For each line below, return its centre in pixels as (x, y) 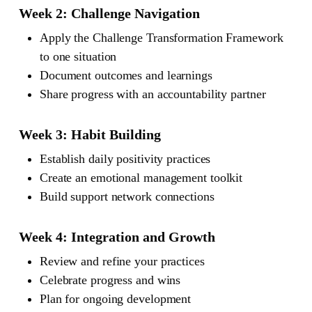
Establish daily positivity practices (125, 158)
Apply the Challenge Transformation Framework (161, 37)
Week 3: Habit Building (89, 134)
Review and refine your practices (122, 261)
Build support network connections (127, 196)
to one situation (78, 56)
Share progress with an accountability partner (153, 94)
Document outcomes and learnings (126, 75)
